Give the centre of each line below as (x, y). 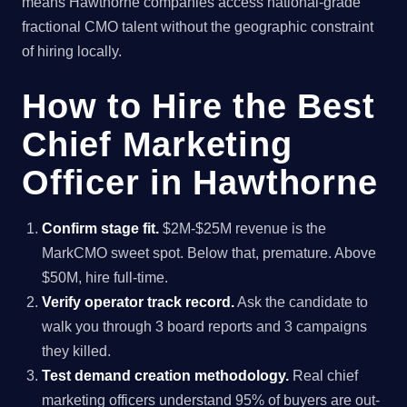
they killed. (77, 351)
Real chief (324, 375)
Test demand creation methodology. (166, 375)
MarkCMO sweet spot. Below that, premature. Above (209, 253)
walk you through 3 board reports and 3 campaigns (205, 326)
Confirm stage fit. (101, 228)
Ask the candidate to (302, 302)
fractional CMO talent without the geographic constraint (198, 27)
